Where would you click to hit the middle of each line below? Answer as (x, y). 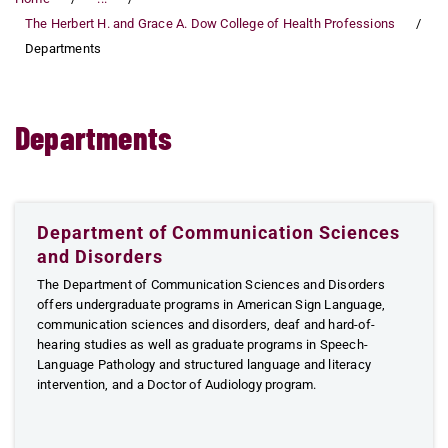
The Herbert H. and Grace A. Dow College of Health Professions (210, 23)
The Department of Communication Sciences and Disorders (211, 284)
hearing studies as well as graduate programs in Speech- (203, 344)
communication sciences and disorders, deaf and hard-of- (206, 324)
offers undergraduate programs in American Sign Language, (211, 304)
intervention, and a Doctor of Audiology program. (177, 384)
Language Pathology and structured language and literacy (204, 364)
